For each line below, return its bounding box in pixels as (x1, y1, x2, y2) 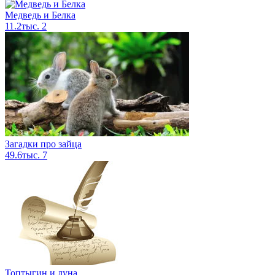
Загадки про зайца (5, 139, 82, 150)
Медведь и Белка (5, 10, 76, 21)
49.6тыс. (5, 150, 42, 161)
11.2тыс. (5, 21, 42, 32)
